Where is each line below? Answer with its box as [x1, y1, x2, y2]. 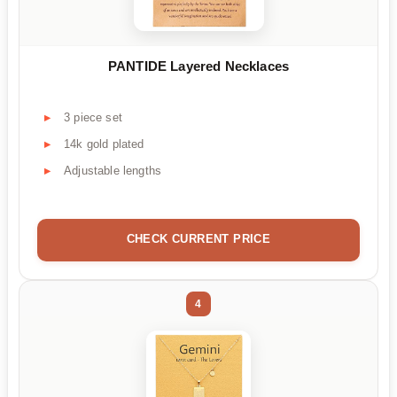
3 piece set [64, 111, 122, 125]
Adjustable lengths [64, 164, 162, 178]
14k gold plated [64, 137, 144, 152]
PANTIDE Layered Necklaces [107, 58, 290, 74]
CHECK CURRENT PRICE [126, 232, 271, 245]
